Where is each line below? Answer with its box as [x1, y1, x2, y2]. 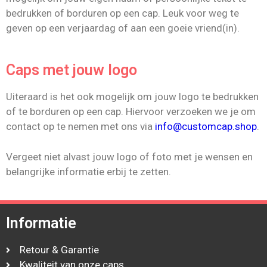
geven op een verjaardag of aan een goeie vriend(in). [6, 21, 240, 34]
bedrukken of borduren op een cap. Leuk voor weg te [6, 7, 239, 19]
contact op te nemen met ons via [6, 120, 155, 132]
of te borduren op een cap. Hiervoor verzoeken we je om [6, 105, 256, 117]
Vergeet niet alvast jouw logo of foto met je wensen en [6, 150, 253, 163]
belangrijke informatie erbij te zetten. [6, 165, 171, 178]
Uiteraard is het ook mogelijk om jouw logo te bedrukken [6, 91, 259, 103]
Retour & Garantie [19, 244, 99, 256]
